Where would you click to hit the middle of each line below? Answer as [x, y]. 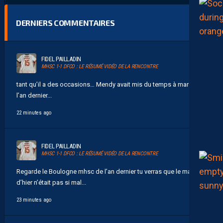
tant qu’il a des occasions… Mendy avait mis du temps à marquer [109, 84]
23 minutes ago [34, 200]
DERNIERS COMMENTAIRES [65, 22]
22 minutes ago [34, 112]
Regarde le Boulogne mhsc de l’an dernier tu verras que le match [108, 171]
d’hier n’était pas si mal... [51, 182]
